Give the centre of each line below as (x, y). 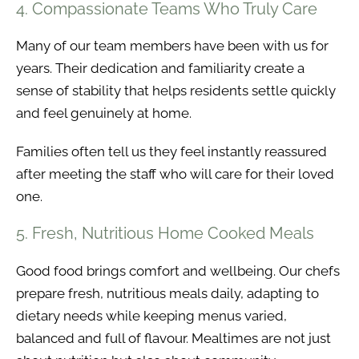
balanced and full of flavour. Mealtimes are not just (173, 338)
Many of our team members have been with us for (172, 46)
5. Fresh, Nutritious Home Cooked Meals (165, 234)
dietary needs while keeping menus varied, (151, 315)
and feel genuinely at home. (104, 113)
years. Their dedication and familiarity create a (160, 69)
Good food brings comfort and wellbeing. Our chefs (178, 270)
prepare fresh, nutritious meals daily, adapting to (167, 293)
